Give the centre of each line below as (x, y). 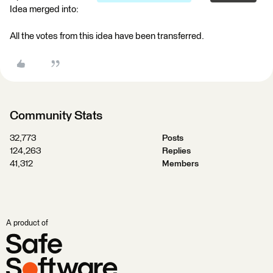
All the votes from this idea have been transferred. (107, 36)
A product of (27, 223)
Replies (176, 151)
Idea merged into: (44, 9)
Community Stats (56, 116)
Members (180, 164)
